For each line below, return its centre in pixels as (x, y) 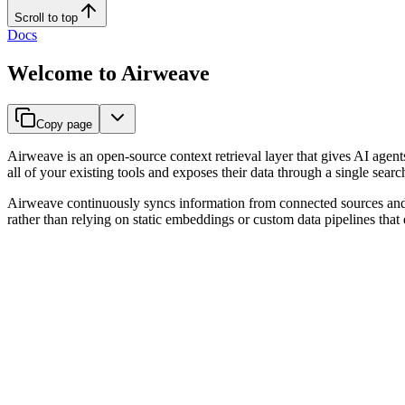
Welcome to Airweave (108, 73)
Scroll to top (46, 18)
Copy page (64, 124)
